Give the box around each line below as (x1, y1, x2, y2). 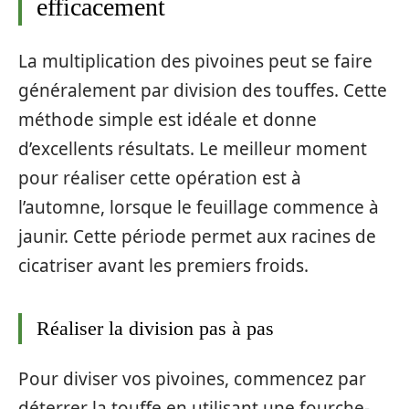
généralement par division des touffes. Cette (18, 78, 387, 102)
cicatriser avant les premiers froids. (18, 253, 309, 278)
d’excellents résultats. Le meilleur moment (18, 136, 367, 161)
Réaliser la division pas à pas (37, 316, 274, 340)
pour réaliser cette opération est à (18, 165, 301, 190)
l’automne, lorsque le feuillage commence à (18, 194, 379, 219)
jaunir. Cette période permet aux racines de (18, 224, 376, 248)
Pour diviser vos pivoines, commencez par (18, 367, 366, 391)
